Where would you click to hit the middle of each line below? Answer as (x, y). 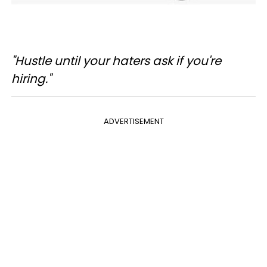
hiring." (31, 79)
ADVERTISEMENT (133, 122)
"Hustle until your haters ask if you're (116, 61)
